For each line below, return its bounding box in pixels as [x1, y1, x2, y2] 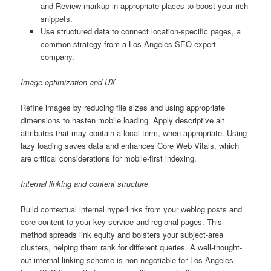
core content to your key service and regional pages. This [21, 216, 223, 228]
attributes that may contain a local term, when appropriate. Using [21, 126, 247, 139]
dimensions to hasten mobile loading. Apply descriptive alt [21, 114, 225, 126]
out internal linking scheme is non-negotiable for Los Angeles [21, 254, 234, 266]
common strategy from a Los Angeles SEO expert [40, 38, 216, 50]
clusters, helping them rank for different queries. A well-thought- [21, 241, 243, 253]
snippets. [40, 12, 73, 24]
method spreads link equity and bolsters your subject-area [21, 229, 224, 241]
